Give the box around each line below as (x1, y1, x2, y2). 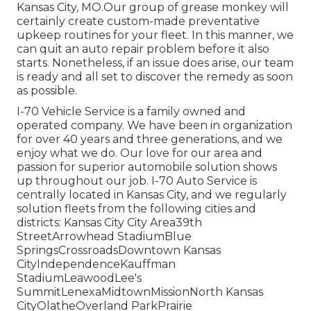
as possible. (17, 84, 77, 98)
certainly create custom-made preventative (17, 15, 260, 28)
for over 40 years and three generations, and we (17, 133, 283, 146)
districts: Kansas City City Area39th (17, 216, 202, 230)
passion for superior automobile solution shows (17, 160, 277, 174)
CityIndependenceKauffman (17, 258, 176, 271)
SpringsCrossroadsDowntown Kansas (17, 244, 221, 258)
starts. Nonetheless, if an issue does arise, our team (17, 56, 294, 70)
